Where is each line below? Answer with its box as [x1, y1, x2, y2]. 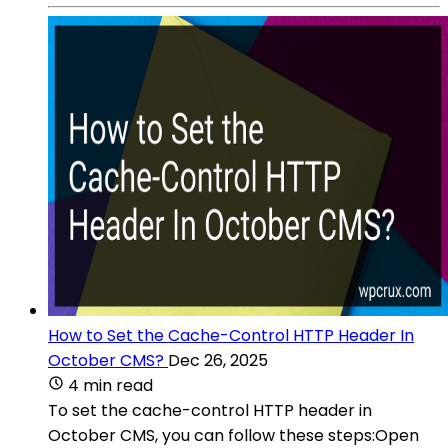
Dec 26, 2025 [168, 348, 268, 372]
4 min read [68, 373, 153, 397]
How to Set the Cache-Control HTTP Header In [48, 323, 414, 347]
